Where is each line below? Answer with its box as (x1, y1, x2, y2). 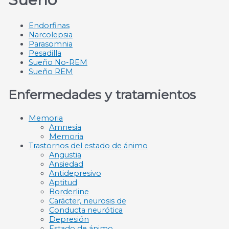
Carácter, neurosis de (49, 196, 126, 206)
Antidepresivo (49, 169, 101, 178)
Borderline (49, 187, 89, 197)
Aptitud (49, 178, 77, 188)
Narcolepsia (28, 30, 73, 39)
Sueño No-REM (28, 57, 87, 67)
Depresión (49, 215, 89, 224)
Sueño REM (28, 66, 73, 76)
